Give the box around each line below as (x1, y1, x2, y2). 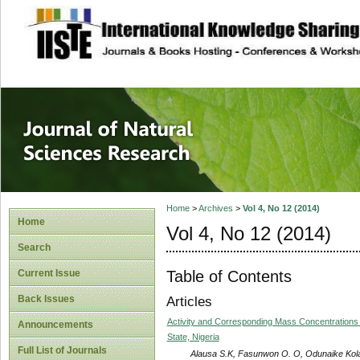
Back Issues (18, 293, 75, 305)
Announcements (18, 319, 93, 330)
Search (18, 242, 51, 253)
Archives (198, 203, 233, 214)
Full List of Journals (18, 345, 107, 356)
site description (102, 17, 209, 33)
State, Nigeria (166, 331, 219, 342)
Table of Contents (166, 267, 292, 285)
